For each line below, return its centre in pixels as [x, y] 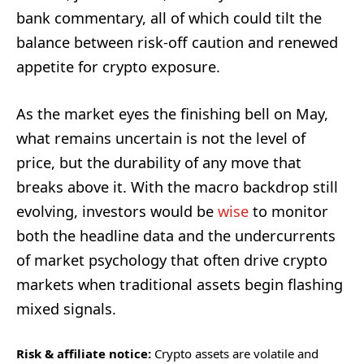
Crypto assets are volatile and [235, 353]
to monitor [288, 211]
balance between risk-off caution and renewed [177, 42]
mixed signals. [66, 308]
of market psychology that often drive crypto [172, 260]
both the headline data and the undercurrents [176, 235]
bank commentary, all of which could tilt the [169, 17]
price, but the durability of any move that [159, 162]
